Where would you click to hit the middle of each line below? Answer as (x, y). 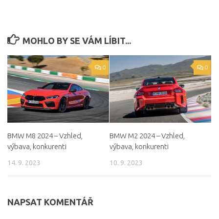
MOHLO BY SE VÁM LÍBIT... (77, 40)
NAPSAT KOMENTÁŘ (50, 202)
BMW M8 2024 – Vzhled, (45, 135)
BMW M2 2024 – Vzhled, (147, 135)
